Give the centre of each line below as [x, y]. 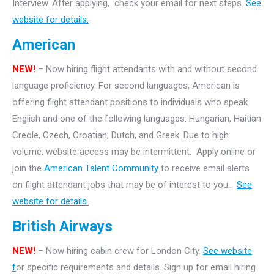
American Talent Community [101, 168]
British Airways [62, 226]
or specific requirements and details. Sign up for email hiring [136, 267]
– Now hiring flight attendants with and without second [146, 69]
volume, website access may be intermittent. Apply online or [134, 152]
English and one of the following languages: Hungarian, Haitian [137, 119]
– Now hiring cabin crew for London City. [119, 251]
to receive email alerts [204, 168]
